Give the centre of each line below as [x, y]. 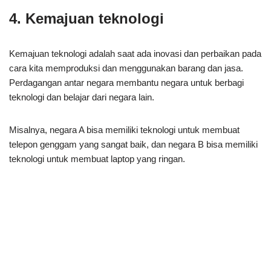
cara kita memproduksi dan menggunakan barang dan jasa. [126, 68]
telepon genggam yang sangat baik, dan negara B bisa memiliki [133, 144]
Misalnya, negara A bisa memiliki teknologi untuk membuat [124, 129]
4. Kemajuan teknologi [87, 18]
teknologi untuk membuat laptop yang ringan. [97, 158]
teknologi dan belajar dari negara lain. [82, 97]
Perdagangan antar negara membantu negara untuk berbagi [126, 82]
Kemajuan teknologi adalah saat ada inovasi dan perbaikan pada [135, 53]
